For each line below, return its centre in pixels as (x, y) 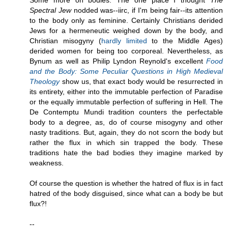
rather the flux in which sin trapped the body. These (126, 143)
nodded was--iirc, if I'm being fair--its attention (147, 10)
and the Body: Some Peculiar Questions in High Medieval (126, 72)
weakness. (47, 163)
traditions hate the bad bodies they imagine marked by (126, 153)
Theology (45, 82)
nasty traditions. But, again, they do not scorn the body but (126, 133)
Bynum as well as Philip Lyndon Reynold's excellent (118, 61)
